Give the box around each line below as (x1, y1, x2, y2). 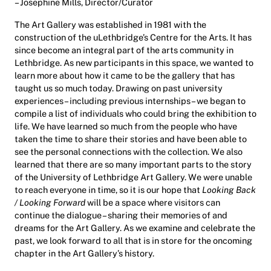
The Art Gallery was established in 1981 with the (15, 19, 206, 30)
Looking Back (202, 184, 256, 195)
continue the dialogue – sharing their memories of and (15, 209, 227, 220)
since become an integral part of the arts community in (15, 44, 233, 55)
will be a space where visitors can (85, 197, 220, 207)
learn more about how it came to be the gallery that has (15, 70, 235, 80)
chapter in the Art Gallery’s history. (15, 247, 154, 258)
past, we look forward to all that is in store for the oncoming (15, 235, 252, 246)
